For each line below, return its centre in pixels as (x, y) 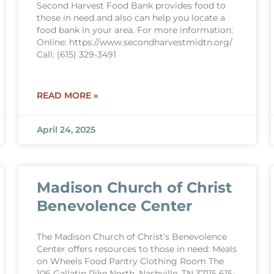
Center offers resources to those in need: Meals (136, 249)
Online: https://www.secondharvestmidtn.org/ (134, 42)
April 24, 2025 (66, 130)
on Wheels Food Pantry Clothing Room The (130, 261)
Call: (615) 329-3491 (76, 54)
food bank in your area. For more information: (135, 30)
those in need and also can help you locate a (131, 18)
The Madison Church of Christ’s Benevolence (131, 237)
